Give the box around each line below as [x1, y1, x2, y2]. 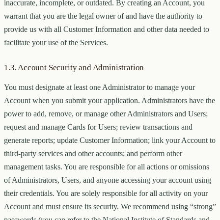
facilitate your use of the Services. [4, 38, 108, 47]
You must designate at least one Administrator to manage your [4, 83, 195, 92]
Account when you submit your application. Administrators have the [4, 96, 215, 105]
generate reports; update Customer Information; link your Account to [4, 136, 216, 145]
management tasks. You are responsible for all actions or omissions [4, 163, 209, 171]
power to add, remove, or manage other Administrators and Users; [4, 110, 208, 118]
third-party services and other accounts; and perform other [4, 149, 182, 158]
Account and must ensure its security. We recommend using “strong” [4, 202, 216, 211]
